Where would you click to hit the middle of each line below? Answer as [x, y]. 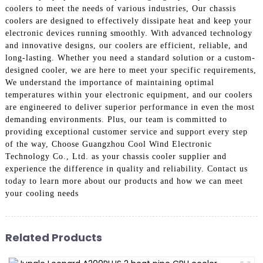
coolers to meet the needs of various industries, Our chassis [120, 8]
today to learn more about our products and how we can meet [124, 181]
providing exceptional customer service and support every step [126, 131]
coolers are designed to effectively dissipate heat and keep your [128, 21]
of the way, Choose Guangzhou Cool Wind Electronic [108, 144]
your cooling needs [42, 193]
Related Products [53, 238]
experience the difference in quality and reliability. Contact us [126, 168]
